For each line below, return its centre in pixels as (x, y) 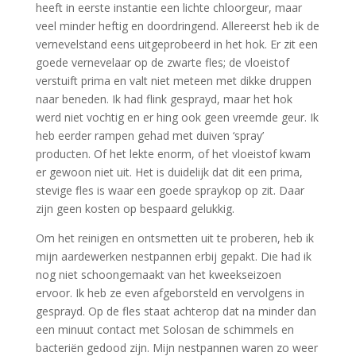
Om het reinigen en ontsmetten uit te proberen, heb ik (174, 238)
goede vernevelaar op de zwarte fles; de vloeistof (162, 62)
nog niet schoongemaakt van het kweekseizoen (158, 274)
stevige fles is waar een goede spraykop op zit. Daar (170, 190)
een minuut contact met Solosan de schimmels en (164, 329)
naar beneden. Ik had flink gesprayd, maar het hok (164, 99)
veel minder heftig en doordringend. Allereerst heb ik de (177, 25)
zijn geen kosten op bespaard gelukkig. (135, 208)
